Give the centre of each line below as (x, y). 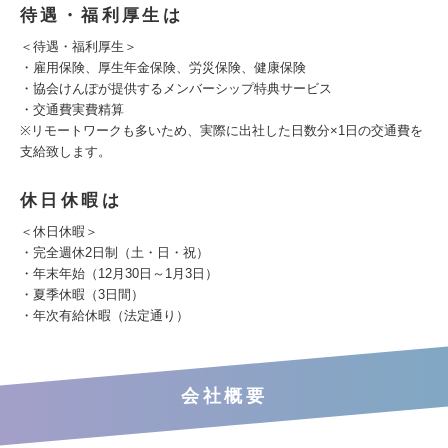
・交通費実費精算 (72, 109)
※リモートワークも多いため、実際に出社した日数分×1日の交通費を (221, 130)
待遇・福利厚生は (102, 15)
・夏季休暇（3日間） (82, 294)
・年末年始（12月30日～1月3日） (119, 273)
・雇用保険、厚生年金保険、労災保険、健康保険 (163, 67)
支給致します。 (65, 151)
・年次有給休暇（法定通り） (104, 315)
